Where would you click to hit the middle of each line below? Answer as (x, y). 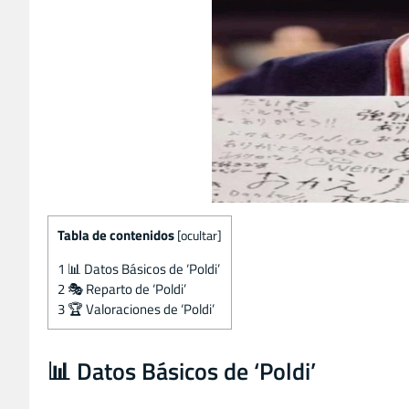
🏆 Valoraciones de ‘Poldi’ (140, 309)
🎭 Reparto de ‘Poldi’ (126, 288)
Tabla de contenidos (116, 235)
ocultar (199, 235)
